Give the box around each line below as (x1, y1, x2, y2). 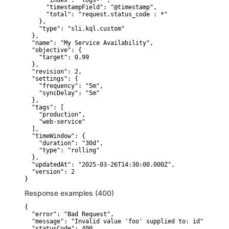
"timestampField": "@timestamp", (25, 4, 157, 11)
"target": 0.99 (25, 54, 89, 61)
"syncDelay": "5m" (25, 89, 100, 97)
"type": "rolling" (25, 147, 100, 154)
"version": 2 (25, 168, 75, 175)
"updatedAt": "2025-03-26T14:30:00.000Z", (25, 161, 175, 168)
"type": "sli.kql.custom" (25, 25, 125, 32)
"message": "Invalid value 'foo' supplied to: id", (25, 218, 207, 225)
